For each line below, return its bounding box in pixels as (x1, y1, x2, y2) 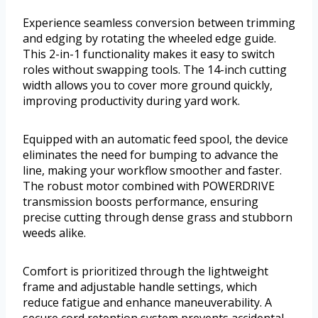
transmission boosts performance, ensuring (23, 194, 258, 210)
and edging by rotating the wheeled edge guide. (23, 31, 276, 47)
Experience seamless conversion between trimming (23, 15, 295, 31)
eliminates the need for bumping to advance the (23, 147, 278, 163)
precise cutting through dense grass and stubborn (23, 209, 292, 226)
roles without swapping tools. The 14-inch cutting (23, 62, 287, 78)
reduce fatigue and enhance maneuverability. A (23, 295, 272, 311)
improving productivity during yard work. (23, 93, 240, 109)
